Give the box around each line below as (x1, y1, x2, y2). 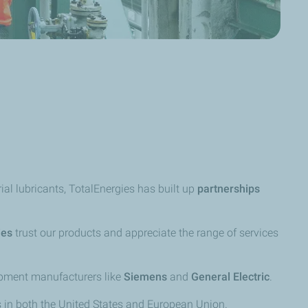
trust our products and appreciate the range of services (12, 226, 278, 240)
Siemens (124, 270, 170, 284)
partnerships (197, 182, 260, 196)
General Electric (191, 270, 269, 284)
